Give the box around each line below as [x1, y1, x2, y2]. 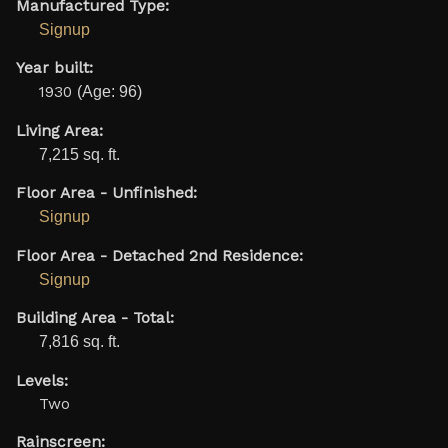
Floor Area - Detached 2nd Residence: [15, 246, 303, 265]
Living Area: [15, 121, 103, 140]
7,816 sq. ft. [38, 333, 120, 351]
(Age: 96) [76, 83, 142, 101]
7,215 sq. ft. [38, 145, 120, 163]
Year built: [15, 59, 93, 78]
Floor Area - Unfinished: [15, 184, 197, 203]
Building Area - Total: [15, 309, 174, 328]
